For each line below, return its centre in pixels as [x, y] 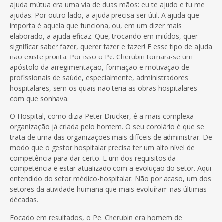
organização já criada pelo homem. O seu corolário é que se [107, 126]
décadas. [24, 199]
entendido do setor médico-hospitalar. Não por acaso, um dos [111, 178]
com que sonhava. [39, 98]
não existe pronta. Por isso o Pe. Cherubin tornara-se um [101, 56]
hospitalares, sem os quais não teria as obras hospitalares [104, 88]
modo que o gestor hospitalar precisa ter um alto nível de [102, 147]
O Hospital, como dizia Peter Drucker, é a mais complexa [102, 116]
